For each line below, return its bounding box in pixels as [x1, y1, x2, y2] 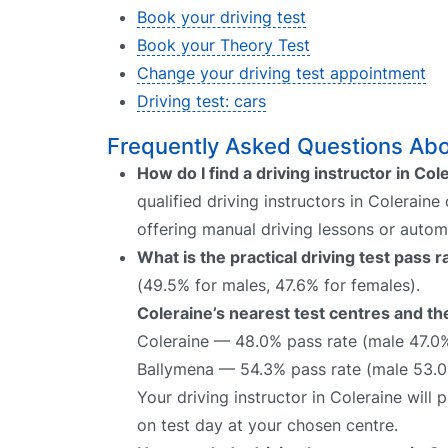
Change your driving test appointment [137, 63, 426, 84]
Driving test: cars [137, 91, 266, 112]
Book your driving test [137, 7, 306, 28]
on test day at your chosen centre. [137, 415, 398, 436]
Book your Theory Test [137, 35, 310, 56]
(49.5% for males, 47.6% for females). [137, 275, 420, 296]
